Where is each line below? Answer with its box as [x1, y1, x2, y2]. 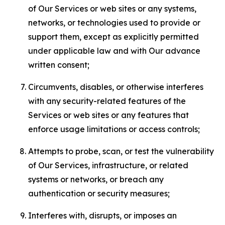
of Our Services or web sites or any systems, [28, 4, 196, 14]
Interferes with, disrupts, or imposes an [28, 210, 177, 220]
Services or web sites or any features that [28, 110, 189, 120]
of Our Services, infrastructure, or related [28, 160, 188, 170]
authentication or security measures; [28, 188, 170, 198]
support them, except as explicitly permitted [28, 32, 199, 42]
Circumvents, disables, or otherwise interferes [28, 82, 203, 92]
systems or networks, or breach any [28, 174, 164, 184]
